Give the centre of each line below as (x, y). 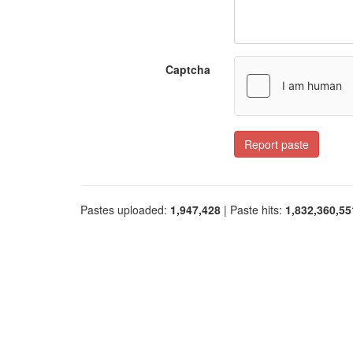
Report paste (277, 144)
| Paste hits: (253, 210)
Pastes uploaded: (125, 210)
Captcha (188, 69)
